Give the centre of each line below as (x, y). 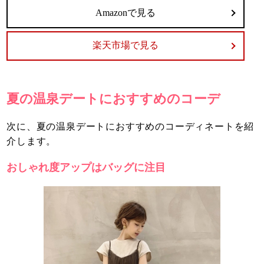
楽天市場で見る (126, 45)
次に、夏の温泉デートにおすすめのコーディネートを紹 (131, 127)
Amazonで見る (126, 12)
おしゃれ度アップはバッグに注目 (86, 168)
